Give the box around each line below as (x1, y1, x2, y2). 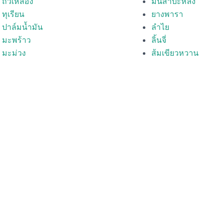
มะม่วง (2, 48, 26, 58)
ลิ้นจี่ (151, 35, 166, 45)
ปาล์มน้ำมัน (2, 22, 43, 32)
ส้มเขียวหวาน (151, 48, 199, 58)
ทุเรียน (2, 9, 24, 19)
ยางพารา (151, 9, 183, 19)
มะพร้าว (2, 35, 31, 45)
